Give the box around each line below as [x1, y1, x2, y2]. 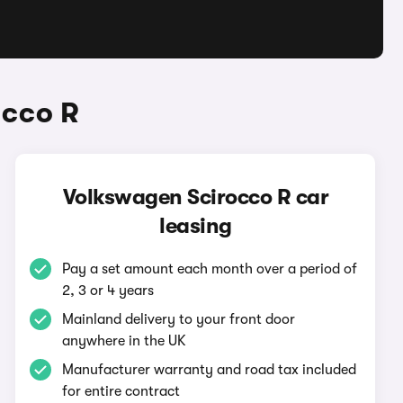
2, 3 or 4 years [62, 282, 155, 299]
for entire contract [62, 383, 181, 399]
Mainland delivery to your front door [62, 311, 296, 327]
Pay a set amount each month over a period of [62, 261, 358, 277]
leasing [159, 213, 232, 238]
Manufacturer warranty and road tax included [62, 362, 357, 378]
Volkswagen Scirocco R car [62, 184, 329, 210]
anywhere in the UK [62, 333, 187, 349]
